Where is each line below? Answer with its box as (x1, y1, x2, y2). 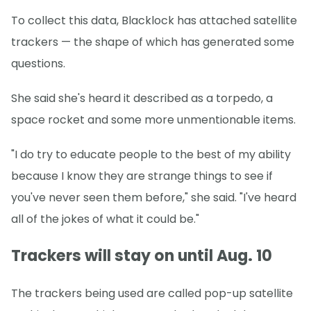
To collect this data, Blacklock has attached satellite (11, 12, 297, 29)
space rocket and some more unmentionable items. (11, 112, 296, 128)
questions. (11, 56, 65, 72)
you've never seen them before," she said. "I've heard (11, 190, 296, 206)
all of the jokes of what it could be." (11, 211, 199, 228)
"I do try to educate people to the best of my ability (11, 146, 291, 163)
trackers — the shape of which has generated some (11, 34, 294, 51)
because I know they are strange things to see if (11, 168, 273, 185)
